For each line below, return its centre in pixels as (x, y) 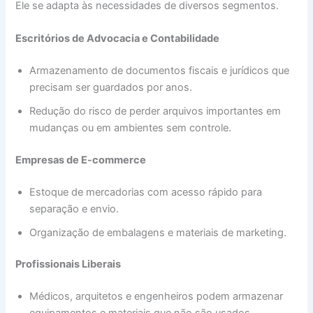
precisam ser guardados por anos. (111, 87)
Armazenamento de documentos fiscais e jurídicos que (160, 70)
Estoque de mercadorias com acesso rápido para (146, 192)
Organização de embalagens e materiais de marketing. (158, 232)
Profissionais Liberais (68, 264)
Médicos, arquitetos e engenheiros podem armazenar (156, 297)
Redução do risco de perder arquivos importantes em (155, 111)
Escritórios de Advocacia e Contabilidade (118, 38)
